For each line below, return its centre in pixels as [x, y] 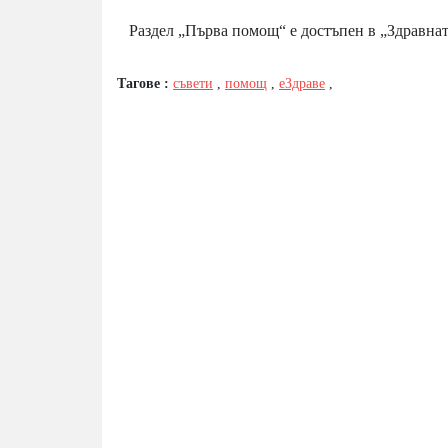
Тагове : [145, 83]
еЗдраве [302, 83]
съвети [193, 83]
